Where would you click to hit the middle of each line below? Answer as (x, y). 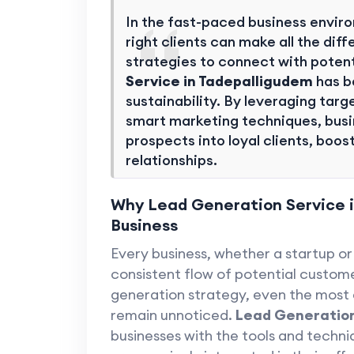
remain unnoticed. (173, 315)
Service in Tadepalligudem (219, 81)
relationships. (171, 160)
